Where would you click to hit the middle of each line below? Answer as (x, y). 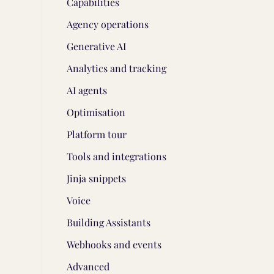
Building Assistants (109, 222)
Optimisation (96, 112)
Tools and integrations (117, 156)
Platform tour (97, 134)
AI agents (87, 90)
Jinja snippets (96, 178)
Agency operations (108, 24)
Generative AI (96, 46)
